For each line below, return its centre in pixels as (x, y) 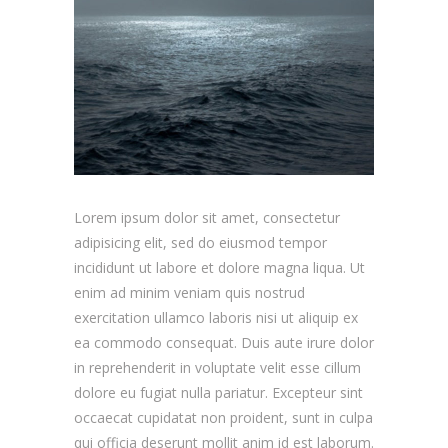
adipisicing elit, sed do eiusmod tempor (200, 243)
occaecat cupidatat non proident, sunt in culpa (223, 418)
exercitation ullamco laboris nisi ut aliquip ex (216, 318)
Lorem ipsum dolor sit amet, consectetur (207, 218)
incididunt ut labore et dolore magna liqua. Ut (219, 268)
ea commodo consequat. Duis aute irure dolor (224, 343)
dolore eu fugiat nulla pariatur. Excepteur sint (218, 393)
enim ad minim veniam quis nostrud (189, 293)
